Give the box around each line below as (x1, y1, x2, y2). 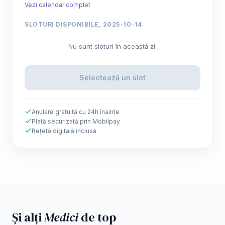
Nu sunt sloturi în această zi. (68, 42, 157, 50)
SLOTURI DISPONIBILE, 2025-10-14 (25, 20, 142, 28)
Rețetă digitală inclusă (32, 127, 96, 135)
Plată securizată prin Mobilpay (32, 117, 120, 125)
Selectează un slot (79, 73, 146, 82)
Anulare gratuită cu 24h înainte (32, 107, 120, 116)
